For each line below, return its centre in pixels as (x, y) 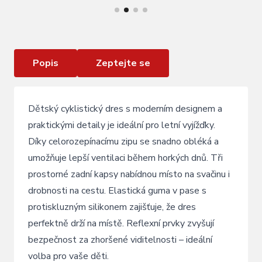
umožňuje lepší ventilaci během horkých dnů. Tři (125, 158)
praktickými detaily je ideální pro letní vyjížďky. (122, 125)
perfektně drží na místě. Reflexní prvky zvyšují (121, 223)
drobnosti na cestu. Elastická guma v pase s (117, 191)
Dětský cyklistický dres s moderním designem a (125, 109)
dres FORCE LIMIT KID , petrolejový (103, 19)
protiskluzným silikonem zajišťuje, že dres (112, 207)
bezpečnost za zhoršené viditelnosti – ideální (120, 240)
